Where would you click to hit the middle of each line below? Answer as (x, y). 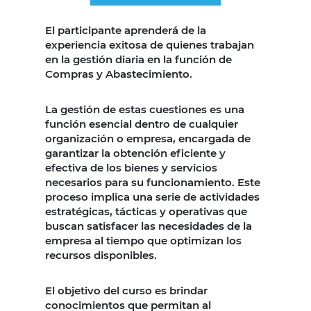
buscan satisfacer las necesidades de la (149, 226)
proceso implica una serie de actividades (152, 196)
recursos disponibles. (101, 255)
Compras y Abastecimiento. (119, 74)
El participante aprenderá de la (126, 30)
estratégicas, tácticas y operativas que (146, 211)
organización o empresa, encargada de (148, 138)
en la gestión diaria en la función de (138, 59)
